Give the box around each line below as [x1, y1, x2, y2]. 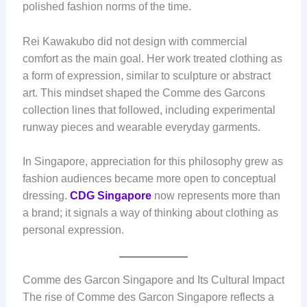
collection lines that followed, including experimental [22, 103, 275, 116]
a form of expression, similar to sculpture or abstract [22, 69, 271, 82]
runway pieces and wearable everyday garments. [22, 121, 260, 133]
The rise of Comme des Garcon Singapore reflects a [22, 291, 274, 304]
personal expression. [22, 224, 124, 236]
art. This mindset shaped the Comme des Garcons [22, 86, 265, 99]
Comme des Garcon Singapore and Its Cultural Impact [22, 274, 284, 286]
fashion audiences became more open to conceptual [22, 173, 276, 185]
